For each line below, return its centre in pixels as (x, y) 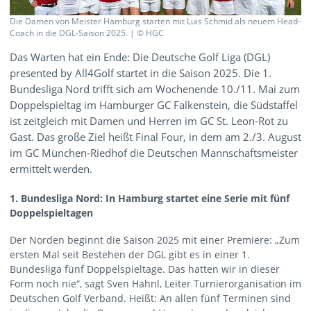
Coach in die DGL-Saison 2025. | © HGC (87, 32)
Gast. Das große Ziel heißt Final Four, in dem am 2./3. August (155, 137)
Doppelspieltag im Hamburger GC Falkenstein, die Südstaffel (154, 106)
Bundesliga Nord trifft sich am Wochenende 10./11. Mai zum (155, 90)
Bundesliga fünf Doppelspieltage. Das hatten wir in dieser (145, 269)
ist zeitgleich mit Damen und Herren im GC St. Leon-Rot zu (149, 121)
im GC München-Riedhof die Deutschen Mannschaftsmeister (154, 153)
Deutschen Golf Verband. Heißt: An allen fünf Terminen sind (150, 299)
